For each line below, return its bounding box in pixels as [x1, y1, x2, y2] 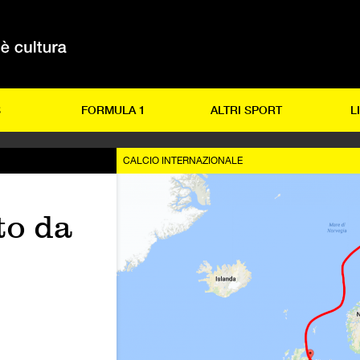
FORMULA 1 [81, 103, 146, 117]
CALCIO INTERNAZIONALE [122, 155, 243, 166]
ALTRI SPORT [211, 103, 283, 117]
